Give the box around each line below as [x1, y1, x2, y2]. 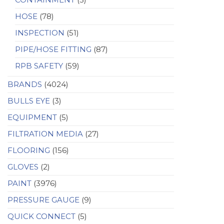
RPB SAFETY [15, 61, 63, 71]
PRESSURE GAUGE [7, 195, 79, 205]
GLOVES [7, 162, 38, 172]
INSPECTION [15, 28, 64, 38]
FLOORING [7, 145, 50, 155]
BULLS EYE [7, 96, 50, 106]
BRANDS [7, 79, 42, 89]
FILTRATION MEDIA [7, 129, 83, 139]
